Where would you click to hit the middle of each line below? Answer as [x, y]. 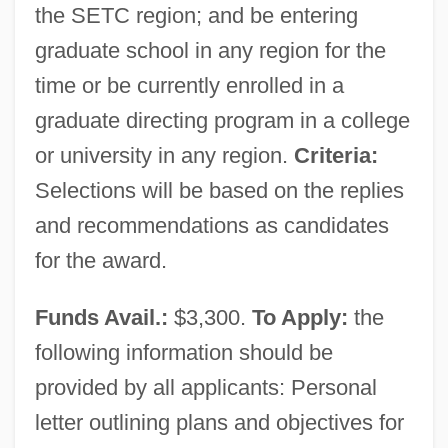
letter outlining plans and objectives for [219, 422]
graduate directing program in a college [222, 120]
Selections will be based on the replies [219, 190]
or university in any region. [164, 155]
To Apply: [299, 317]
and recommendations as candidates [211, 225]
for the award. [100, 260]
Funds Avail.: [101, 317]
